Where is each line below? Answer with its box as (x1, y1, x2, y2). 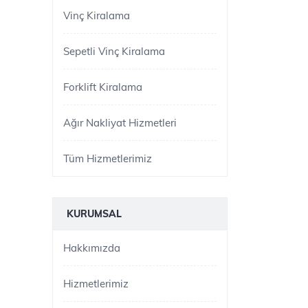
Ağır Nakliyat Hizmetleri (63, 116, 177, 129)
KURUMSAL (67, 208, 122, 220)
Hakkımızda (63, 241, 120, 254)
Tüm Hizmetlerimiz (63, 152, 152, 165)
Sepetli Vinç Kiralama (63, 45, 165, 58)
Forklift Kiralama (63, 80, 142, 93)
